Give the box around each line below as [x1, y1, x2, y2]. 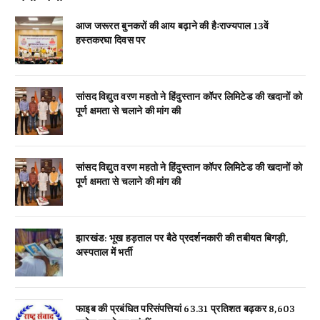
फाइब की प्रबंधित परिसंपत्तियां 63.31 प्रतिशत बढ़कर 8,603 [76, 301, 296, 315]
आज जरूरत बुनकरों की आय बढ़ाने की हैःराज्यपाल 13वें [76, 19, 269, 32]
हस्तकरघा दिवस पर [76, 33, 146, 46]
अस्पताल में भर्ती [76, 245, 132, 259]
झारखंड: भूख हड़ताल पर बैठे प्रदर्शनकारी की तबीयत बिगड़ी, [76, 231, 288, 244]
